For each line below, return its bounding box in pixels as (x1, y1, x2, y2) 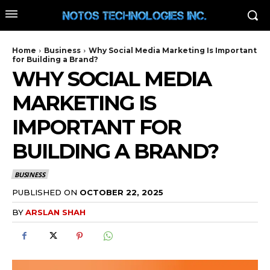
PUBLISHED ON (12, 187, 77, 197)
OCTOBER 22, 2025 (80, 187, 163, 197)
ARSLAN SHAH (25, 207, 86, 217)
